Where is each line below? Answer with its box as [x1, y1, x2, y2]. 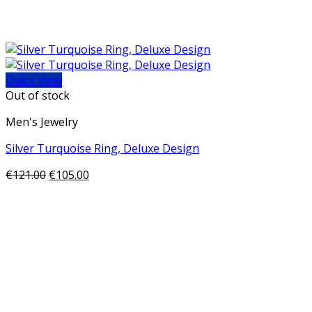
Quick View [6, 72, 62, 88]
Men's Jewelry [6, 114, 78, 130]
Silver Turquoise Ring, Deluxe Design [6, 141, 199, 156]
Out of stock [6, 88, 70, 103]
